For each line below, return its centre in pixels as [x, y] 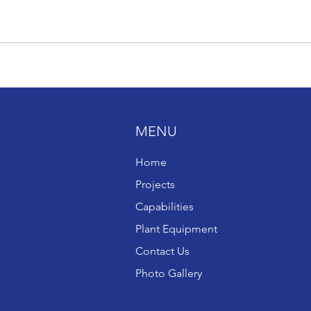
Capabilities [165, 207]
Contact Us [163, 251]
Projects [155, 184]
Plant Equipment [177, 229]
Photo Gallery [169, 273]
